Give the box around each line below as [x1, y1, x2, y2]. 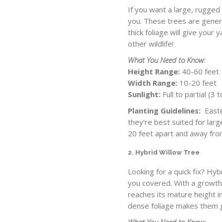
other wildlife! [128, 39, 174, 49]
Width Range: [128, 78, 178, 88]
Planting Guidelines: [128, 106, 201, 116]
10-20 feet [177, 78, 217, 88]
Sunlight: [128, 89, 161, 100]
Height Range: [128, 66, 180, 77]
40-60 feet [180, 66, 220, 77]
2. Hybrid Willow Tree [128, 149, 200, 157]
